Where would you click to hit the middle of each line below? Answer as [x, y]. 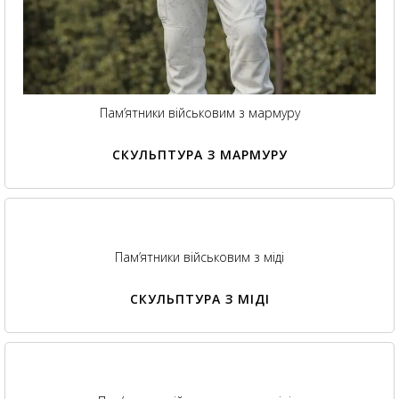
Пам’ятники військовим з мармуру [199, 113]
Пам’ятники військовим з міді [199, 257]
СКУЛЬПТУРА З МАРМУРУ [199, 155]
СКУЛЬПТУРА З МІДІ [199, 299]
